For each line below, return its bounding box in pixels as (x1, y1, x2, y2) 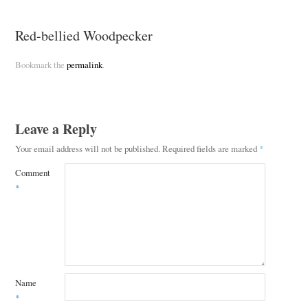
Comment (14, 166, 50, 179)
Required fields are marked (162, 142, 259, 155)
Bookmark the (14, 58, 67, 71)
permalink (66, 58, 102, 71)
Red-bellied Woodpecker (14, 25, 153, 45)
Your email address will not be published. (14, 142, 160, 155)
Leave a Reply (14, 119, 97, 140)
